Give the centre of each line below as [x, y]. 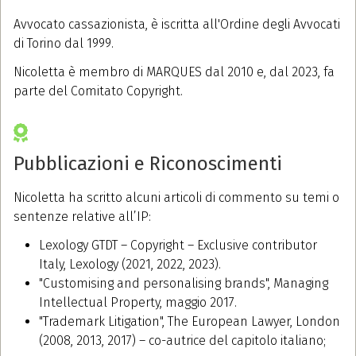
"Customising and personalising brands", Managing [184, 284]
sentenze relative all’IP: [82, 217]
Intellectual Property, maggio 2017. [138, 303]
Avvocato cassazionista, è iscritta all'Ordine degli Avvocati [177, 25]
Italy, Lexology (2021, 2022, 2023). [130, 265]
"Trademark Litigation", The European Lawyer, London [190, 322]
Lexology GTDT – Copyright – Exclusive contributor [178, 246]
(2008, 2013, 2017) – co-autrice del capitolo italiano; [182, 341]
